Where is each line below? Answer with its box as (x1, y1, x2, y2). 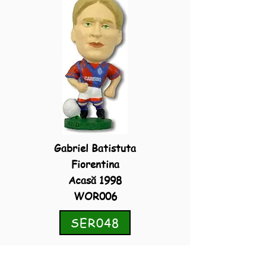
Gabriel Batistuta (54, 141, 136, 155)
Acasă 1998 (68, 173, 122, 187)
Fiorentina (71, 157, 119, 171)
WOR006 (73, 189, 117, 203)
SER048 (71, 214, 119, 231)
